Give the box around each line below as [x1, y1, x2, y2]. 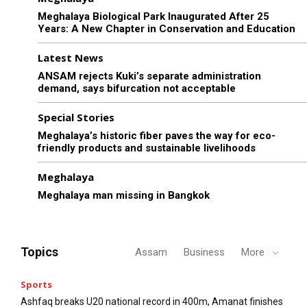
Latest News [38, 50, 103, 64]
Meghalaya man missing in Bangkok [38, 188, 210, 201]
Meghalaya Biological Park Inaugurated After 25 [38, 10, 269, 23]
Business [184, 245, 225, 258]
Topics [21, 244, 58, 259]
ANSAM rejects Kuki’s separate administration [38, 69, 261, 82]
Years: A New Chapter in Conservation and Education [38, 22, 295, 35]
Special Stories [38, 110, 114, 124]
